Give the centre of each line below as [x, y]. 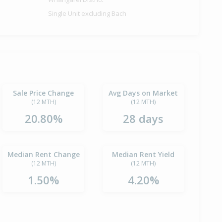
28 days [143, 119]
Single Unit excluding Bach [87, 14]
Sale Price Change [44, 93]
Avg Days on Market [143, 93]
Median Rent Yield [143, 155]
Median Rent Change [43, 155]
